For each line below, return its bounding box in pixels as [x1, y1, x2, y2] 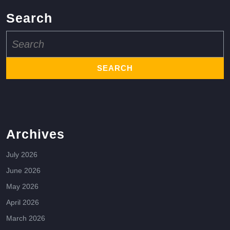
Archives [6, 127, 65, 142]
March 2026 [6, 214, 45, 223]
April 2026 [6, 198, 39, 207]
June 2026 [6, 166, 41, 175]
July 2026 [6, 150, 37, 159]
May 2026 [6, 182, 39, 191]
